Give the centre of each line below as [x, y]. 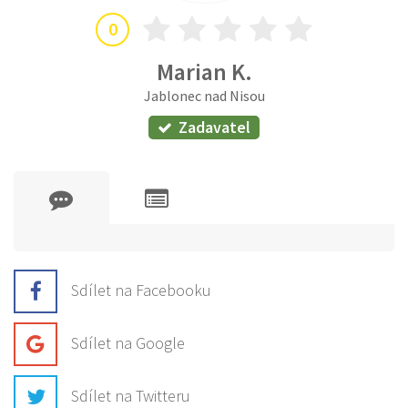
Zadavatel [214, 127]
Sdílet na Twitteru [131, 395]
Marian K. [204, 71]
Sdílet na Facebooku [141, 290]
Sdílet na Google [128, 342]
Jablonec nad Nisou [204, 95]
